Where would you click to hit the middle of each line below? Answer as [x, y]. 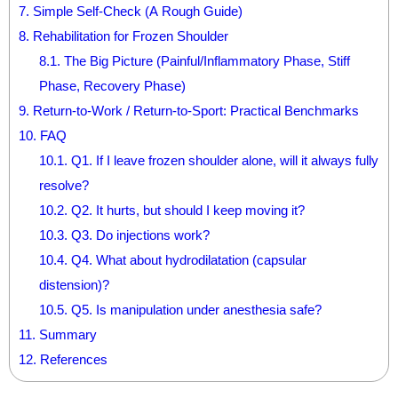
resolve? [64, 185]
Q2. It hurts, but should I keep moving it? [186, 210]
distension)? [74, 284]
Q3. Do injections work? [138, 235]
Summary [66, 334]
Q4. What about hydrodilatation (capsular [187, 259]
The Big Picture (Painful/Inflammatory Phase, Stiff [205, 60]
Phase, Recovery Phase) [112, 85]
